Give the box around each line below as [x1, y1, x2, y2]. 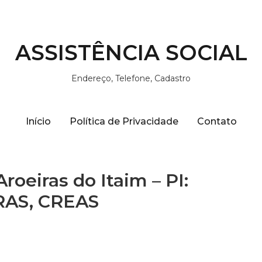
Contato [196, 115, 237, 127]
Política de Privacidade [69, 115, 178, 127]
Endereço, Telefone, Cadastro [71, 73, 191, 84]
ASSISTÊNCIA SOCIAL [15, 40, 247, 65]
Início [25, 115, 51, 127]
